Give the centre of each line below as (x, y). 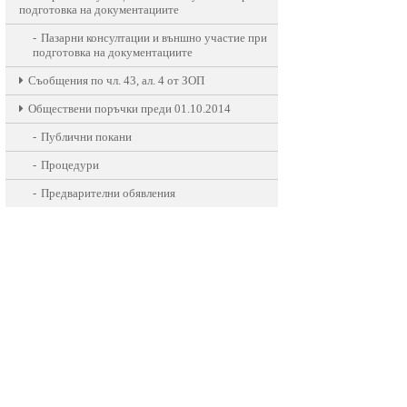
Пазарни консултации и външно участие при (154, 38)
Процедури (70, 165)
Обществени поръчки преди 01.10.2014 (129, 109)
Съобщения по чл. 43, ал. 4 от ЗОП (116, 80)
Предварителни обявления (108, 193)
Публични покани (86, 137)
